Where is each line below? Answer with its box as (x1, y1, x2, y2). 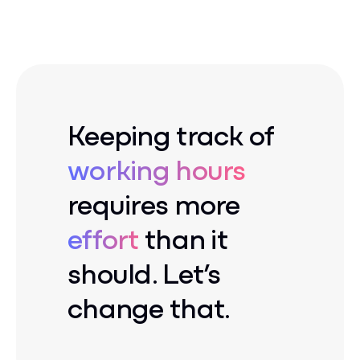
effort (67, 217, 145, 257)
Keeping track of (67, 113, 274, 153)
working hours (67, 148, 246, 188)
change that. (67, 286, 231, 326)
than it (144, 217, 227, 257)
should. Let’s (67, 252, 221, 292)
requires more (67, 182, 240, 223)
